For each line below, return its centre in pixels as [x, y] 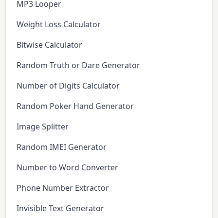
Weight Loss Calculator [59, 24]
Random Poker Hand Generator [75, 106]
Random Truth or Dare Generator [79, 65]
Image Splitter [43, 126]
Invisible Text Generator [61, 208]
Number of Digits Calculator [68, 85]
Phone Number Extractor [63, 188]
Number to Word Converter [68, 167]
